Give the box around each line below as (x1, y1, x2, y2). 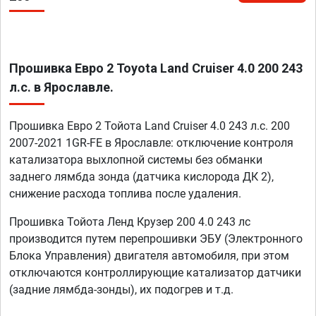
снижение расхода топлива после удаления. (9, 187, 241, 201)
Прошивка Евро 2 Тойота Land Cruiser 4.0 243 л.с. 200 (9, 119, 290, 133)
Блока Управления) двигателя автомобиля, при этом (9, 249, 289, 263)
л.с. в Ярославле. (9, 80, 114, 95)
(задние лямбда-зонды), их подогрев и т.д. (9, 283, 233, 297)
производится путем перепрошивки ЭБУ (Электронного (9, 232, 303, 246)
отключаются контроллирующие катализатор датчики (9, 266, 301, 280)
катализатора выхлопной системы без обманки (9, 153, 262, 167)
